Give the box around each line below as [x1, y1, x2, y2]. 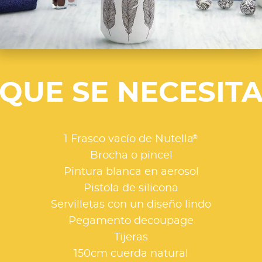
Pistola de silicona [84, 183, 178, 194]
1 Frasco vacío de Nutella [63, 134, 194, 145]
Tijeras [114, 232, 148, 243]
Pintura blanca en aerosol [63, 167, 199, 178]
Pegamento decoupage [68, 216, 194, 227]
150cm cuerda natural [74, 249, 188, 260]
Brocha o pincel [89, 150, 173, 161]
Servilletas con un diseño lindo [51, 199, 211, 211]
